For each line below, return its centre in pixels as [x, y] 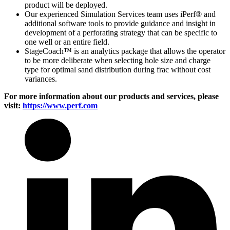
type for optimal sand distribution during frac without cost [118, 69]
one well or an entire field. [67, 42]
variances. [41, 79]
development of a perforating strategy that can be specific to [121, 32]
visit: [13, 105]
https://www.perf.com [60, 105]
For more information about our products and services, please [111, 96]
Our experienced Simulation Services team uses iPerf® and [120, 14]
